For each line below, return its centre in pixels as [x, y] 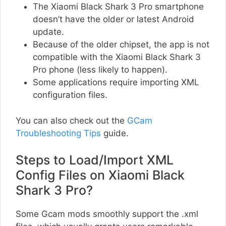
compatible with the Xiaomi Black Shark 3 [117, 57]
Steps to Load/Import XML [95, 160]
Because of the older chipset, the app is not [121, 45]
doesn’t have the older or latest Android [114, 19]
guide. [115, 133]
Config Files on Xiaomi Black [100, 175]
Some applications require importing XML [116, 82]
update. [50, 32]
